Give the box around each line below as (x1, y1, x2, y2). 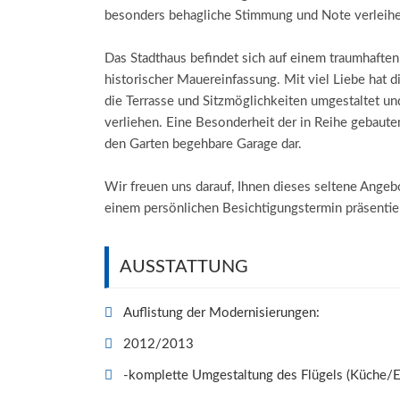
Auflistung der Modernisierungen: (123, 306, 320, 321)
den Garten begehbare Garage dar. (104, 137, 302, 152)
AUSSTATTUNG (120, 258, 248, 277)
